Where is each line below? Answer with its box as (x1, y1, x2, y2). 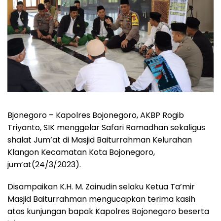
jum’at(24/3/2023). (7, 158, 81, 170)
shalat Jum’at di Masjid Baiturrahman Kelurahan (7, 134, 192, 146)
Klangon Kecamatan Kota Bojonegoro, (7, 146, 155, 158)
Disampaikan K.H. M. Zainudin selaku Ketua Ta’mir (7, 181, 195, 192)
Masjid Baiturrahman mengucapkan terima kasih (7, 193, 195, 205)
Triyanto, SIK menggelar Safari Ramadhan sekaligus (7, 121, 205, 133)
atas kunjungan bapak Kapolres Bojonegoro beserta (7, 205, 209, 217)
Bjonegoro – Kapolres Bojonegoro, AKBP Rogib (7, 109, 184, 121)
